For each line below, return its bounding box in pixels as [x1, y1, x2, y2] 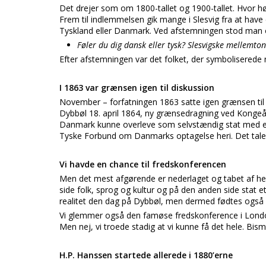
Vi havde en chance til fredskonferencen [59, 159, 226, 170]
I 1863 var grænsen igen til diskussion [59, 82, 214, 93]
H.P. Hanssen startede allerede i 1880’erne [59, 249, 233, 261]
